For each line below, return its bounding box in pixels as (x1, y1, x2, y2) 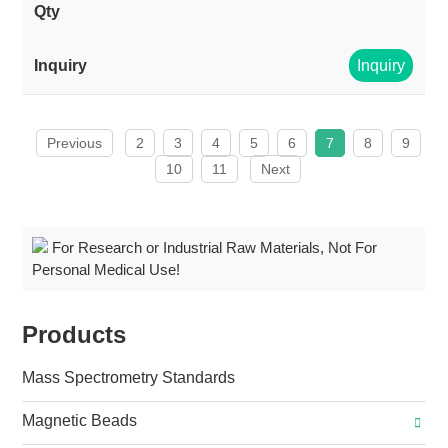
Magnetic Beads (22, 412, 138, 429)
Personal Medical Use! (32, 261, 181, 278)
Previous (46, 135, 102, 151)
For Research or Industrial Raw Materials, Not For (48, 239, 378, 256)
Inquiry (357, 57, 406, 74)
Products (22, 321, 127, 348)
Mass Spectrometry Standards (22, 369, 236, 386)
